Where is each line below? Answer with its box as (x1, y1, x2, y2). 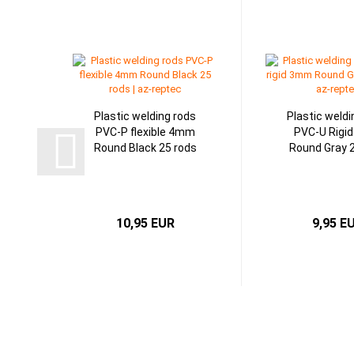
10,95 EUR (115, 216, 175, 231)
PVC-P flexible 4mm (95, 126, 195, 138)
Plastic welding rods (94, 110, 196, 122)
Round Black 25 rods (93, 141, 197, 154)
